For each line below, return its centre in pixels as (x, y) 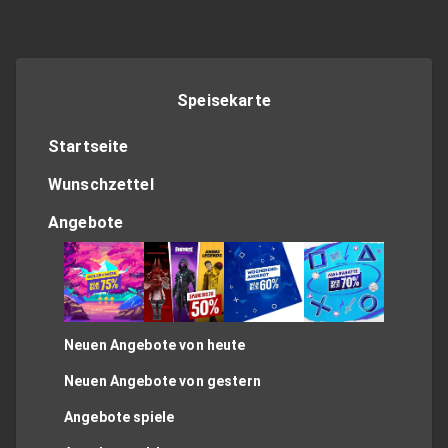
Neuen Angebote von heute (155, 345)
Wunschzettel (101, 184)
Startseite (88, 146)
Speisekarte (224, 100)
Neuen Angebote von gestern (162, 381)
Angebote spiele (119, 417)
